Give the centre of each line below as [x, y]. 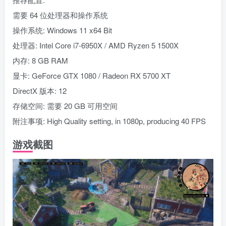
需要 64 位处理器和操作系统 [60, 15]
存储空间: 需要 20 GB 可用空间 [65, 106]
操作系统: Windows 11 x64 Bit [62, 30]
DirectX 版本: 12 [40, 91]
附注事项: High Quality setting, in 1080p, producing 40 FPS [109, 121]
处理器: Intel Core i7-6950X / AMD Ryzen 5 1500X [96, 45]
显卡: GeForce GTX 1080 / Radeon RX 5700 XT [92, 76]
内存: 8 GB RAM [40, 61]
